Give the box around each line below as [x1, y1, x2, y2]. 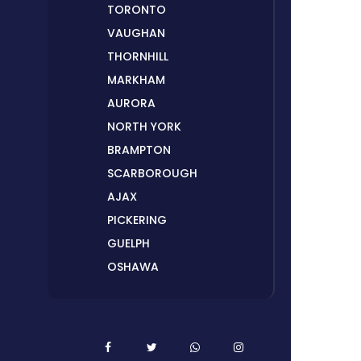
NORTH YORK [106, 118, 181, 135]
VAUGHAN [106, 25, 165, 42]
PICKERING [106, 212, 167, 229]
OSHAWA [106, 259, 159, 276]
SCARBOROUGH [106, 165, 197, 182]
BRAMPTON [106, 142, 171, 159]
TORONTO [106, 2, 166, 19]
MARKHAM [106, 72, 165, 89]
